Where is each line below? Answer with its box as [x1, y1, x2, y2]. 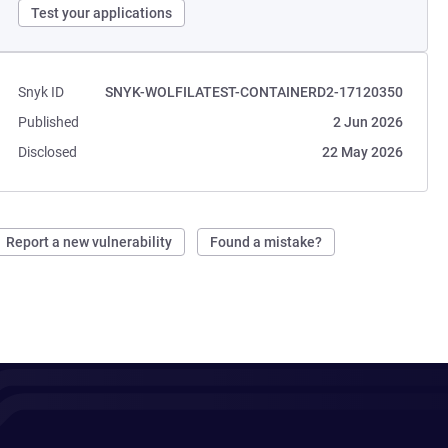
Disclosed [18, 144, 78, 160]
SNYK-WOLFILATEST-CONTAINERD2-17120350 [104, 84, 403, 100]
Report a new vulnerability [6, 234, 173, 250]
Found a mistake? [210, 234, 323, 250]
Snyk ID [18, 84, 65, 100]
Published [18, 114, 80, 130]
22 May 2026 [321, 144, 403, 160]
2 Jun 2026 [332, 114, 403, 130]
